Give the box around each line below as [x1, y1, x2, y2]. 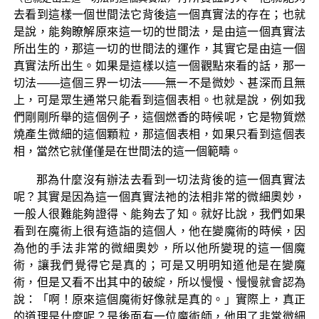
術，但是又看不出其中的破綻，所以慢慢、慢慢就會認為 [13, 276, 306, 288]
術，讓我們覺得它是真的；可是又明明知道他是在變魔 [13, 258, 306, 271]
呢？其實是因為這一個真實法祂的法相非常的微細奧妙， [13, 190, 306, 203]
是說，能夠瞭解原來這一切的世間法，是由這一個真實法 [13, 25, 306, 38]
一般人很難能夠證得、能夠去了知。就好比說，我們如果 [13, 207, 306, 220]
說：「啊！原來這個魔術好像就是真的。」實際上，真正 [13, 293, 306, 305]
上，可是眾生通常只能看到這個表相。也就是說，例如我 [13, 93, 306, 106]
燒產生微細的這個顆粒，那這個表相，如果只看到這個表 [13, 127, 306, 140]
